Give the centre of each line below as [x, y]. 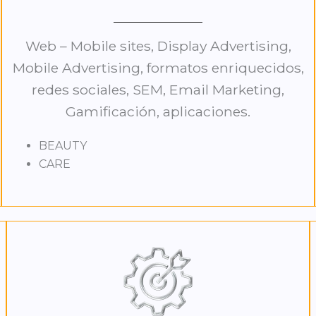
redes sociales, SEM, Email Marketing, [158, 90]
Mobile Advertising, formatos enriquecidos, [158, 68]
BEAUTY [63, 146]
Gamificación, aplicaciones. [158, 112]
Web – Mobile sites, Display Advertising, [158, 46]
